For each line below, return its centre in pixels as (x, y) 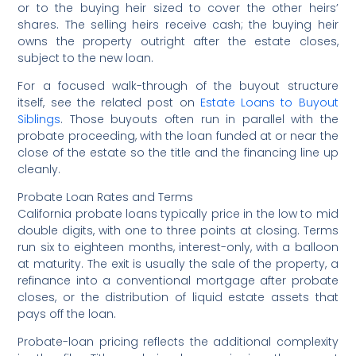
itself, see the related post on (109, 102)
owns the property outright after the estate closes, (178, 41)
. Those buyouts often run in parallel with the (199, 119)
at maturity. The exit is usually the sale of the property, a (178, 263)
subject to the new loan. (86, 58)
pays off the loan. (67, 313)
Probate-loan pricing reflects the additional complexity (178, 341)
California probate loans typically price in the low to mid (178, 213)
